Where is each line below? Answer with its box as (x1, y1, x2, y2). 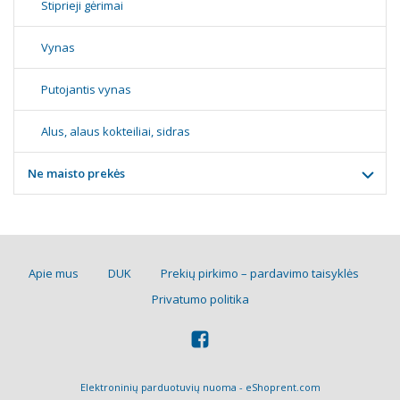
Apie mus (28, 265, 79, 281)
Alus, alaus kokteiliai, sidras (41, 123, 190, 139)
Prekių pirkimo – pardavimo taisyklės (160, 265, 359, 281)
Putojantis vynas (41, 81, 131, 97)
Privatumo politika (151, 291, 249, 307)
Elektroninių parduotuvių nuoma (79, 380, 237, 394)
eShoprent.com (245, 380, 321, 394)
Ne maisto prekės (28, 165, 125, 181)
